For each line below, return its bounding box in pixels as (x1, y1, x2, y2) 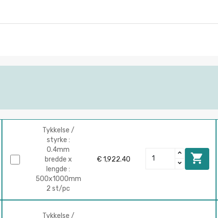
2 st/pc (46, 184, 71, 193)
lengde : (46, 165, 71, 174)
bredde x (44, 155, 72, 164)
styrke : (46, 136, 70, 145)
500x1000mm (35, 175, 81, 183)
